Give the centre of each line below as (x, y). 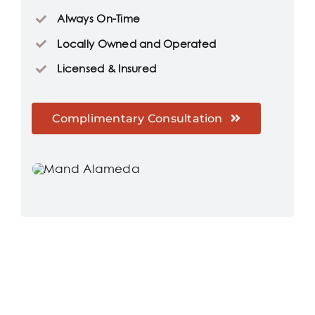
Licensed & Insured (107, 69)
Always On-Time (99, 19)
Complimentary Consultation (137, 118)
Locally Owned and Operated (137, 44)
